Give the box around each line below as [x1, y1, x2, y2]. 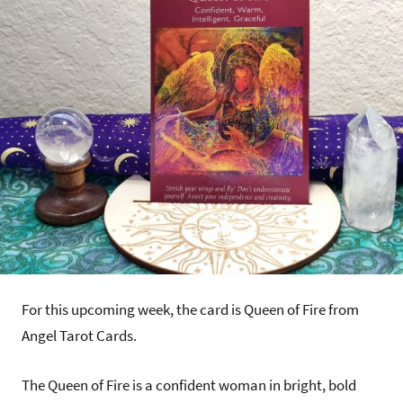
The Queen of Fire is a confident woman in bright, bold [22, 374, 356, 395]
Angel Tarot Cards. [22, 326, 137, 346]
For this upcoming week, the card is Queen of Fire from [22, 300, 359, 320]
